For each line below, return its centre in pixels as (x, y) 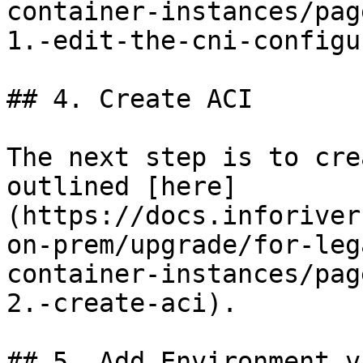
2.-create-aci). (122, 303)
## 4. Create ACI (130, 99)
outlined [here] (122, 186)
